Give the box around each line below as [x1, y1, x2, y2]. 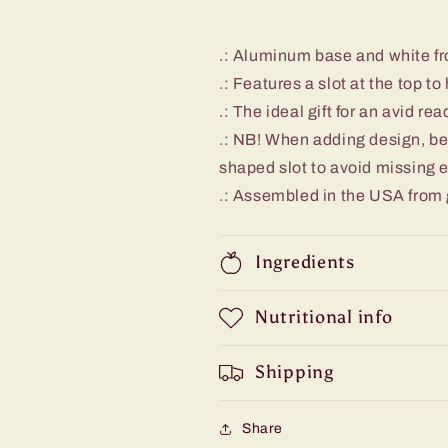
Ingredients [255, 251, 355, 273]
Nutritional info [255, 306, 393, 328]
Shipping [255, 361, 334, 383]
